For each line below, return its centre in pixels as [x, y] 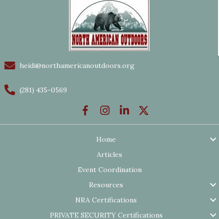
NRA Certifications [106, 200]
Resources [106, 185]
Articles [109, 154]
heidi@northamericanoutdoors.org [77, 65]
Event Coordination [109, 169]
